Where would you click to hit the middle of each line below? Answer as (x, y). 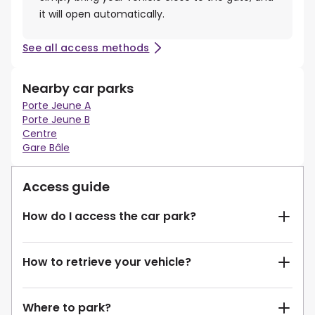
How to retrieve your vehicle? (107, 262)
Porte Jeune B (56, 120)
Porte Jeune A (57, 106)
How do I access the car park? (109, 217)
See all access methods (86, 48)
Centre (40, 134)
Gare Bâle (46, 148)
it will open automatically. (102, 14)
